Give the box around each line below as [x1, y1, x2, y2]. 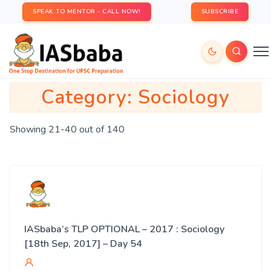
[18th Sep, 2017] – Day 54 [24, 237, 142, 250]
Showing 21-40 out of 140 [10, 123, 125, 136]
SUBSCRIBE [201, 7, 238, 16]
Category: [41, 84, 138, 110]
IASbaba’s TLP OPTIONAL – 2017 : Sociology [24, 223, 224, 236]
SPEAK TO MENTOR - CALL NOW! [33, 7, 141, 16]
